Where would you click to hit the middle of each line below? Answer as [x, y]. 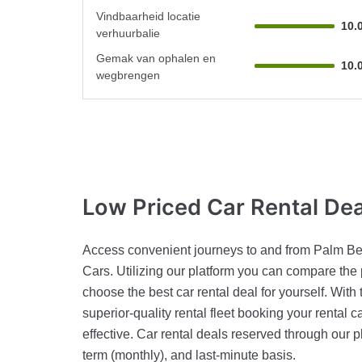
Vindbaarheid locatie [148, 16]
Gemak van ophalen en [156, 58]
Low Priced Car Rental [203, 208]
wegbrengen [128, 75]
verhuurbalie [128, 33]
